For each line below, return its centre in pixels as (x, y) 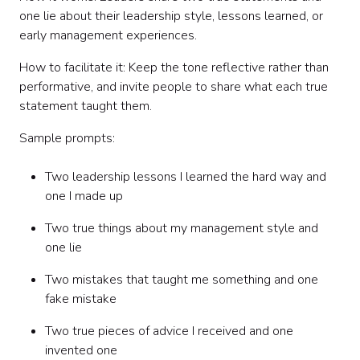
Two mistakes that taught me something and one (182, 280)
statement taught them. (86, 106)
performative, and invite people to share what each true (174, 87)
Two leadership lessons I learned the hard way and (186, 177)
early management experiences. (108, 35)
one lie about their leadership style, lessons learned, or (171, 16)
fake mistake (81, 299)
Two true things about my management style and (182, 228)
